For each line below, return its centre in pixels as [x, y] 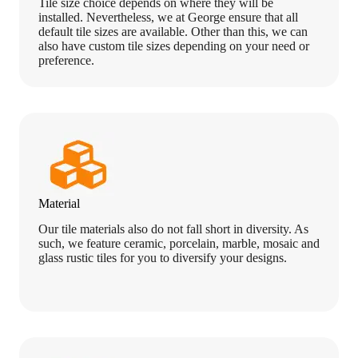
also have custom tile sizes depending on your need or [174, 46]
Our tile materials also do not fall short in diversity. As [173, 229]
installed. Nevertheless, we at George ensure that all [168, 17]
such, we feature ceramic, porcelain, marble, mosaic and [179, 244]
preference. [66, 60]
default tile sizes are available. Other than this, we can [173, 31]
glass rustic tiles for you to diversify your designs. [163, 258]
